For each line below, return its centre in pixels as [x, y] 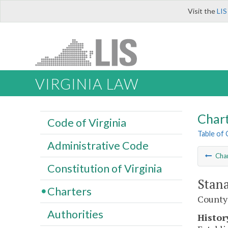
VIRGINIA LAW [87, 84]
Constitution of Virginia [104, 168]
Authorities [75, 214]
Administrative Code [98, 145]
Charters [69, 191]
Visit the [202, 11]
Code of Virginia [87, 122]
